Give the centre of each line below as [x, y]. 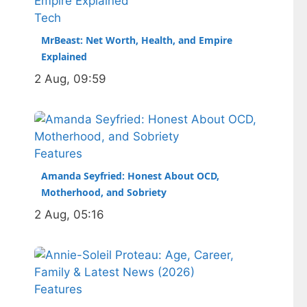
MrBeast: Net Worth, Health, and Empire [137, 40]
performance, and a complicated [135, 14]
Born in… [69, 49]
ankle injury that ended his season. [142, 32]
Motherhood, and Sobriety [104, 192]
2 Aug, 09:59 [70, 79]
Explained [64, 57]
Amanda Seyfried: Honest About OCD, [130, 176]
